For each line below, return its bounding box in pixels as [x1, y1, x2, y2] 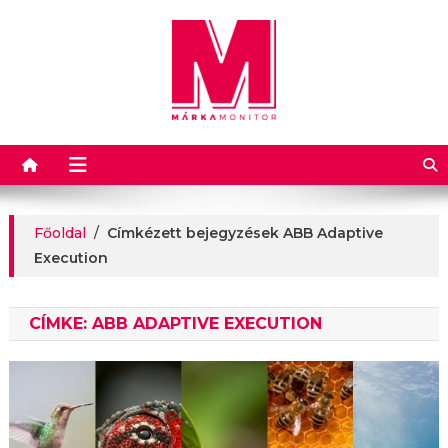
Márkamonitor [8, 121, 279, 165]
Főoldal [33, 224, 86, 242]
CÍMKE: [28, 314, 92, 333]
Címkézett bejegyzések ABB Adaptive [106, 224, 383, 242]
